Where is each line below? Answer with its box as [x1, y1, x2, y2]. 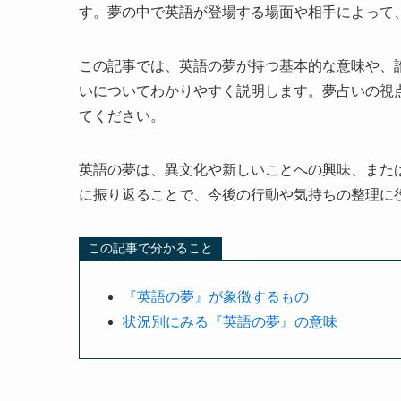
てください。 [79, 107, 165, 124]
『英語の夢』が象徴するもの [123, 288, 309, 304]
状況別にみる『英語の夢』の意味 [123, 313, 337, 329]
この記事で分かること [88, 242, 214, 256]
